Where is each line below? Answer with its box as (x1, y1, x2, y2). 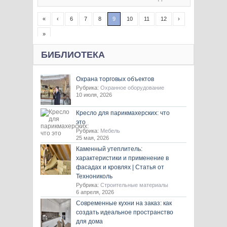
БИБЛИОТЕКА (41, 50, 105, 60)
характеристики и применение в (76, 155, 169, 162)
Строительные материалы (100, 182, 168, 188)
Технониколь (76, 173, 112, 180)
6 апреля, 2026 (76, 189, 114, 195)
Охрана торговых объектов (76, 75, 154, 83)
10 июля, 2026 (76, 92, 112, 98)
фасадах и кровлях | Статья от (76, 164, 164, 171)
